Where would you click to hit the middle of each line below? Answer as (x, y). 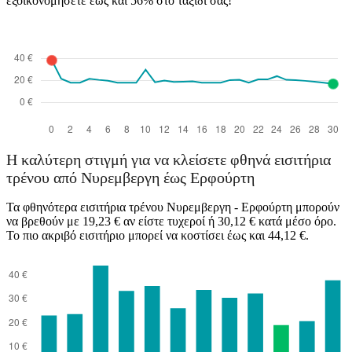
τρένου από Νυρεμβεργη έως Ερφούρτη (130, 178)
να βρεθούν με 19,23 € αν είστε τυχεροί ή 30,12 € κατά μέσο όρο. (171, 222)
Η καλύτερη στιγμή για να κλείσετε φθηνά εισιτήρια (169, 160)
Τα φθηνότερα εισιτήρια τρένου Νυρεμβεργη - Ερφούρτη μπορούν (173, 207)
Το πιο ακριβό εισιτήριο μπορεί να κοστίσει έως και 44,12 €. (158, 236)
